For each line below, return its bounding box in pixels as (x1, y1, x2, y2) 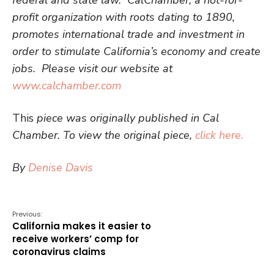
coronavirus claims (12, 245, 106, 258)
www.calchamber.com (12, 78, 121, 93)
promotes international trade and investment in (12, 26, 245, 42)
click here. (195, 127, 243, 143)
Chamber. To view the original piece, (12, 127, 195, 143)
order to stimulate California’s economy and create (12, 43, 261, 59)
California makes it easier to (12, 219, 151, 232)
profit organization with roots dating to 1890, (12, 9, 235, 24)
